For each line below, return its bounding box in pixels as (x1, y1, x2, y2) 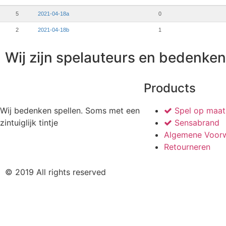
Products (144, 81, 196, 96)
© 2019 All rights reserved (5, 167, 106, 178)
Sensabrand (175, 118, 219, 128)
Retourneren (164, 142, 210, 152)
